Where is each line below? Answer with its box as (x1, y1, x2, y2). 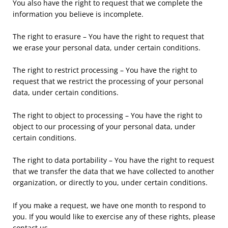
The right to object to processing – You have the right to (13, 110, 202, 120)
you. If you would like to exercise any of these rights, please (13, 211, 215, 221)
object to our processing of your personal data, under (13, 121, 195, 131)
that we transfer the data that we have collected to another (13, 166, 214, 177)
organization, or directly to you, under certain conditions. (13, 178, 208, 188)
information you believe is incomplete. (13, 9, 144, 19)
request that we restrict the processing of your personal (13, 76, 204, 87)
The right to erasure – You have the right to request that (13, 32, 204, 42)
